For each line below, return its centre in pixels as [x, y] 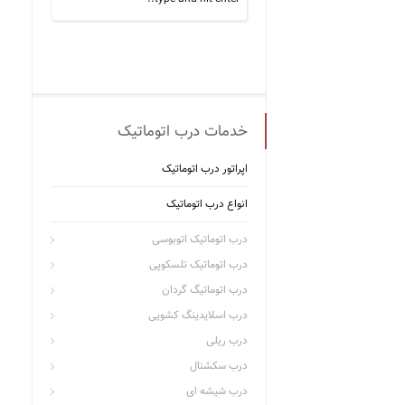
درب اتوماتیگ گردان [205, 290]
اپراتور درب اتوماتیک [205, 169]
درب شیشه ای [217, 391]
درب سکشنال [219, 366]
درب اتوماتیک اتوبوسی [200, 240]
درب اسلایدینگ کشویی [198, 316]
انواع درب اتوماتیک [207, 204]
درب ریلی [227, 341]
